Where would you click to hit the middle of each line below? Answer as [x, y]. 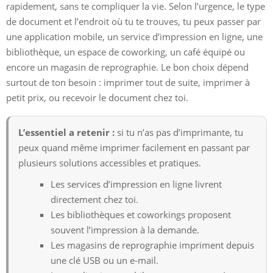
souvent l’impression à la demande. [125, 229]
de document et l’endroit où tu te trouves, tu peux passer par [133, 21]
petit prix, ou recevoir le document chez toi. [97, 97]
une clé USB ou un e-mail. [105, 260]
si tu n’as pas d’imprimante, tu [179, 132]
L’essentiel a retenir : [66, 132]
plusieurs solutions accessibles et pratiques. [110, 162]
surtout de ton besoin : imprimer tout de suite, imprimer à [128, 82]
